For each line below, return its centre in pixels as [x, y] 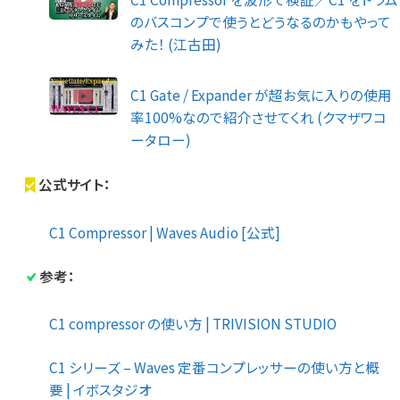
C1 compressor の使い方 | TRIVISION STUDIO [193, 324]
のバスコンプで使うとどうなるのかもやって [261, 21]
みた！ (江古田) [176, 43]
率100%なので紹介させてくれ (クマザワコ [259, 117]
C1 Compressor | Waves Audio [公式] [165, 233]
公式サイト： [75, 183]
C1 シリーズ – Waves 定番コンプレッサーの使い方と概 [214, 367]
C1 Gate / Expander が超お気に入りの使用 [262, 95]
